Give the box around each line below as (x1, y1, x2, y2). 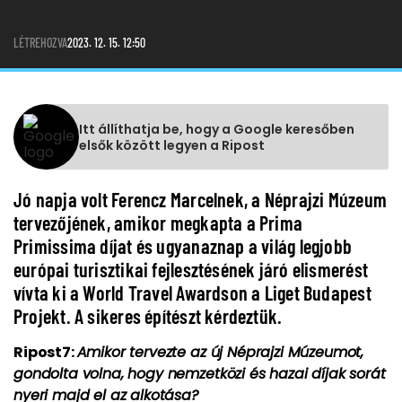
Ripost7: (13, 342, 77, 363)
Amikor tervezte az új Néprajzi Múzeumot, (76, 342, 364, 363)
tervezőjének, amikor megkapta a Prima (13, 211, 303, 234)
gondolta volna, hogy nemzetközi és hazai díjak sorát (13, 363, 386, 384)
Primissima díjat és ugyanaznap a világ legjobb (13, 234, 353, 258)
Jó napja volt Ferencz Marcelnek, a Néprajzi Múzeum (13, 188, 388, 211)
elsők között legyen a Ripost (79, 135, 265, 154)
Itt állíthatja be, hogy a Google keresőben (79, 119, 354, 138)
